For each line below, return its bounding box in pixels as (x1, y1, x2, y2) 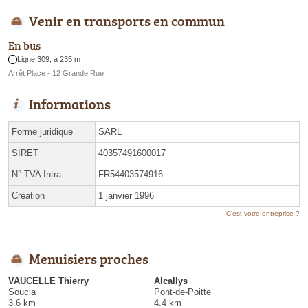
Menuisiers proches (29, 249, 148, 269)
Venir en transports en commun (29, 11, 225, 31)
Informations (29, 94, 111, 114)
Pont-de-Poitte (154, 287, 211, 298)
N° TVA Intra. (12, 169, 64, 180)
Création (12, 190, 45, 201)
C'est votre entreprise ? (226, 210, 300, 218)
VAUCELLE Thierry (8, 276, 89, 287)
